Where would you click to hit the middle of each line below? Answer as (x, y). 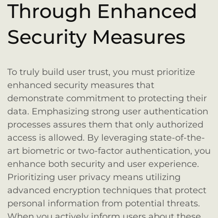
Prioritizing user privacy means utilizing (94, 177)
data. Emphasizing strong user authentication (108, 111)
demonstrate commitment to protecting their (107, 98)
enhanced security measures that (81, 85)
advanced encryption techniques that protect (107, 190)
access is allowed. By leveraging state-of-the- (106, 137)
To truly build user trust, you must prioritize (101, 72)
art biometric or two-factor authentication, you (109, 151)
